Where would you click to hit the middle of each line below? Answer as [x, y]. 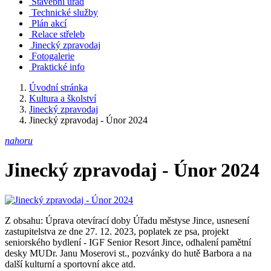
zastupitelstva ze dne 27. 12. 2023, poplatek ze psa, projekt [117, 231]
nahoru [19, 141]
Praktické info [58, 67]
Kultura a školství [63, 98]
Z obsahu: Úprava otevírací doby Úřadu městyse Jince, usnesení [127, 220]
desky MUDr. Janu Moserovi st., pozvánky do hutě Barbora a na [128, 253]
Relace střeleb [58, 34]
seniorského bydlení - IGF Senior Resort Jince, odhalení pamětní [128, 242]
